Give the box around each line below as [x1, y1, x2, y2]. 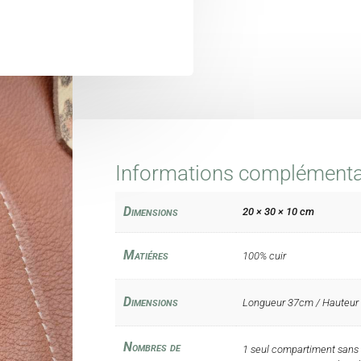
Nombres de [122, 338, 180, 355]
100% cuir [242, 249, 286, 262]
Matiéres [122, 247, 168, 263]
